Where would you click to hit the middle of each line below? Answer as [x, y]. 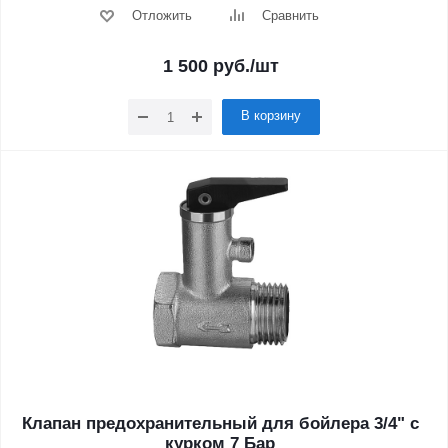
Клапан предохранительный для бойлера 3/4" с [220, 423]
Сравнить [290, 15]
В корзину [271, 115]
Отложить [161, 15]
